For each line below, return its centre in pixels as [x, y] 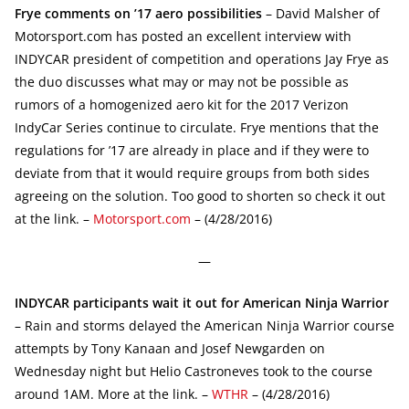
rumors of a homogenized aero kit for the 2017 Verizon [182, 104]
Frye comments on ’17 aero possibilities [138, 13]
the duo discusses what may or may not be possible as [182, 81]
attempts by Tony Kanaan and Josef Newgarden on [170, 348]
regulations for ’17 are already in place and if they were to [192, 150]
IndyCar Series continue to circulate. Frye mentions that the [197, 127]
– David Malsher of [321, 13]
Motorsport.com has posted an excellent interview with [183, 36]
